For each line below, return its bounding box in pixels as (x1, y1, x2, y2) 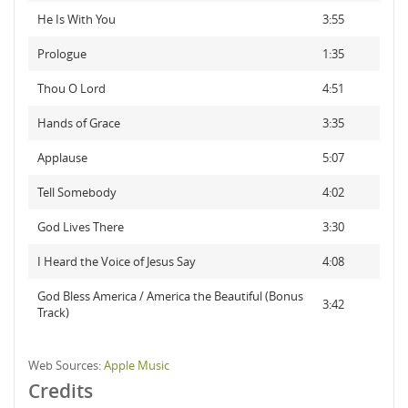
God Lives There (37, 219, 124, 235)
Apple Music (104, 357, 169, 373)
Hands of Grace (37, 115, 120, 131)
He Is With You (37, 11, 116, 27)
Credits (28, 378, 93, 403)
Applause (37, 149, 87, 166)
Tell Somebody (37, 184, 117, 200)
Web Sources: (28, 357, 104, 373)
